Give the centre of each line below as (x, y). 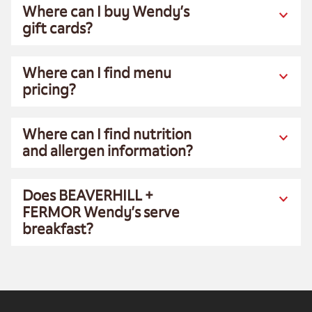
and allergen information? (108, 151)
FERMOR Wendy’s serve (101, 212)
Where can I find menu (97, 73)
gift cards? (57, 28)
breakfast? (58, 229)
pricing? (49, 89)
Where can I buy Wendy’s (106, 11)
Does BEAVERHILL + (88, 195)
